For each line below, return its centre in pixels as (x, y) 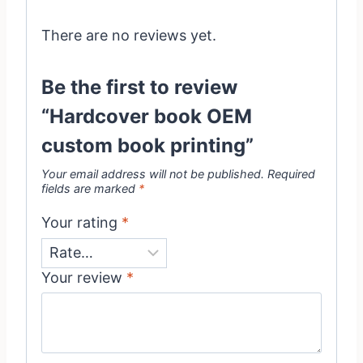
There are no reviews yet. (129, 35)
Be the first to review (139, 87)
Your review (84, 277)
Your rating (81, 223)
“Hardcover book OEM (147, 116)
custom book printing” (147, 145)
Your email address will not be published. (153, 173)
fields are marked (90, 188)
